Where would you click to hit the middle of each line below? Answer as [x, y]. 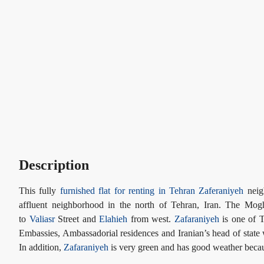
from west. [151, 219]
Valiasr [42, 219]
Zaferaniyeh [221, 190]
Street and [77, 219]
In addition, [41, 247]
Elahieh [113, 219]
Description [54, 165]
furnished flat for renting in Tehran [127, 190]
